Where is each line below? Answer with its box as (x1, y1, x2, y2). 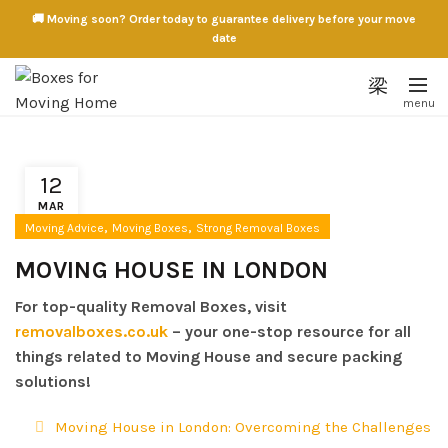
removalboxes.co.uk (15, 321, 168, 341)
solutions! (15, 371, 91, 391)
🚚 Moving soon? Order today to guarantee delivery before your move (32, 12, 416, 26)
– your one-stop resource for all (168, 321, 411, 341)
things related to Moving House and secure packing (15, 346, 402, 366)
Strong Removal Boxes (196, 220, 320, 235)
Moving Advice (25, 220, 104, 235)
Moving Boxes (112, 220, 188, 235)
